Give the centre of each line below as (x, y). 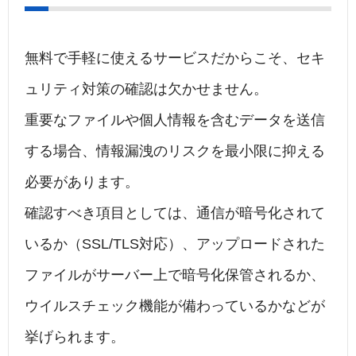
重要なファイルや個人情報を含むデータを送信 (175, 120)
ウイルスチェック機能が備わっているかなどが (175, 306)
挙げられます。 (75, 337)
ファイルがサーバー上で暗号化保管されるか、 (175, 275)
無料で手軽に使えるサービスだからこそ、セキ (175, 58)
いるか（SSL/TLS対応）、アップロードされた (175, 244)
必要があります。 (82, 182)
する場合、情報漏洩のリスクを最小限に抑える (175, 151)
